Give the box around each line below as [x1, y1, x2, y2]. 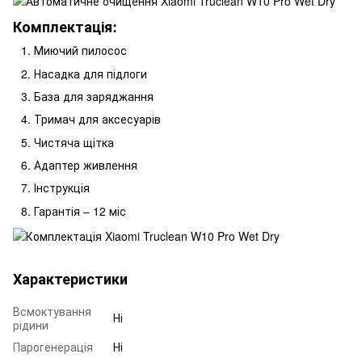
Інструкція [34, 179, 90, 196]
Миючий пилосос [34, 42, 127, 59]
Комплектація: [13, 16, 117, 38]
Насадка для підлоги [34, 65, 147, 82]
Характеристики [13, 267, 128, 289]
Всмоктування [13, 302, 91, 319]
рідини [13, 316, 48, 333]
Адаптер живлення [34, 157, 137, 174]
